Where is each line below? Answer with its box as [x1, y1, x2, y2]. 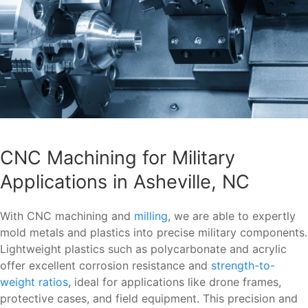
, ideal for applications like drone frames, [68, 275, 281, 289]
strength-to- [211, 258, 275, 273]
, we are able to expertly [168, 209, 296, 223]
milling [134, 209, 168, 223]
